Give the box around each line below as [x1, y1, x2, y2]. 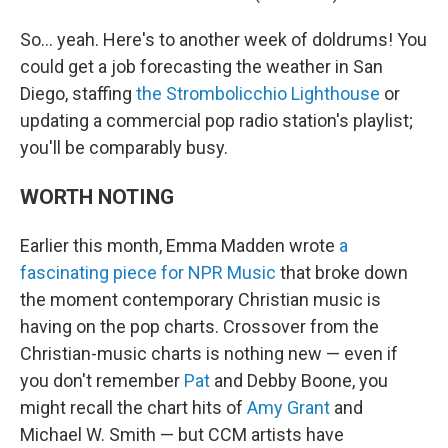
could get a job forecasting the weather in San [20, 56, 383, 77]
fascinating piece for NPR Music [20, 262, 276, 283]
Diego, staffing [20, 83, 136, 104]
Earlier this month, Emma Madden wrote [20, 235, 339, 256]
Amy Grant [247, 397, 330, 418]
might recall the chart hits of [20, 397, 247, 418]
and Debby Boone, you [210, 370, 388, 391]
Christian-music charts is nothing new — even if [20, 343, 398, 364]
